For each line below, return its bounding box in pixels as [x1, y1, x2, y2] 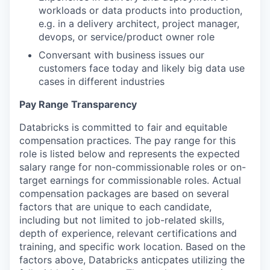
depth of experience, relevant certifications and [19, 227, 237, 239]
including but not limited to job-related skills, [19, 214, 224, 226]
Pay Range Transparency [19, 98, 137, 110]
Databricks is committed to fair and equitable [19, 121, 227, 133]
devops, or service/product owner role [39, 31, 215, 43]
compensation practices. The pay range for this [19, 134, 236, 146]
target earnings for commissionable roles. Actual [19, 174, 241, 186]
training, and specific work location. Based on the [19, 240, 245, 253]
